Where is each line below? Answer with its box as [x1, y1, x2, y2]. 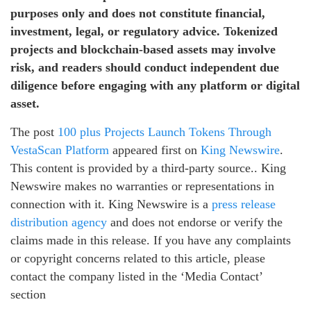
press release [212, 197, 276, 212]
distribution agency [10, 215, 107, 230]
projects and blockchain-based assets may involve [10, 42, 276, 57]
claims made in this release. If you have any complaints [10, 233, 291, 248]
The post [10, 125, 58, 140]
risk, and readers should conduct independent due [10, 60, 279, 75]
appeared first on [109, 143, 201, 158]
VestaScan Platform [10, 143, 109, 158]
